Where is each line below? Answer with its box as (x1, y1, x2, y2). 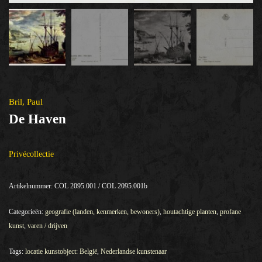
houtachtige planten (163, 207, 216, 216)
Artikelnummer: (9, 181, 54, 190)
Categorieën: (9, 207, 45, 216)
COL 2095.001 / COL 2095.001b (54, 181, 147, 190)
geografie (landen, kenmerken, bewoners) (45, 207, 160, 216)
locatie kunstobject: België (25, 247, 97, 256)
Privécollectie (9, 149, 54, 158)
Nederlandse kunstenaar (101, 247, 167, 256)
